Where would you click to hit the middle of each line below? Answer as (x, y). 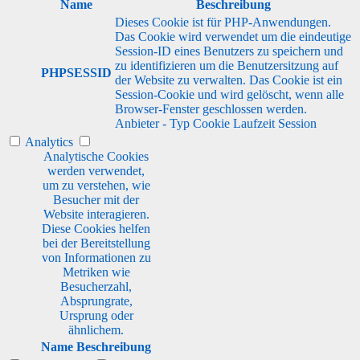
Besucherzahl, (96, 286)
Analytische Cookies (96, 156)
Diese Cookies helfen (96, 228)
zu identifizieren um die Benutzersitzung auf (227, 65)
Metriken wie (96, 272)
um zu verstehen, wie (96, 185)
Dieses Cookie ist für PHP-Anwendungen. (223, 22)
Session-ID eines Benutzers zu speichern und (229, 51)
